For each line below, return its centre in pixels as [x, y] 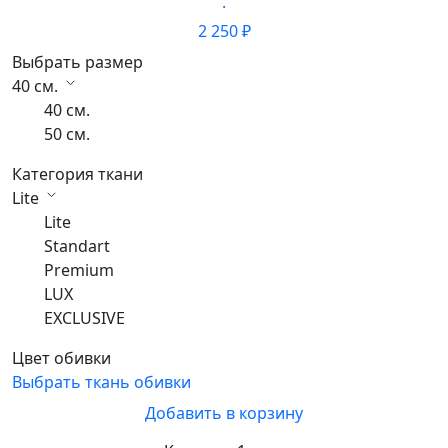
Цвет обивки [61, 358]
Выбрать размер [77, 62]
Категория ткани [77, 174]
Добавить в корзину [224, 413]
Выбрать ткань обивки [101, 382]
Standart [77, 246]
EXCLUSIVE [84, 318]
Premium [79, 270]
